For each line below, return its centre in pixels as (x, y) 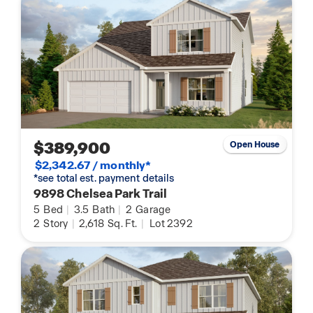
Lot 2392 (171, 224)
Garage (152, 210)
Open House (255, 144)
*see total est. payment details (104, 179)
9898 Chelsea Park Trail (100, 194)
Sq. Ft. (122, 224)
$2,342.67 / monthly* (93, 166)
